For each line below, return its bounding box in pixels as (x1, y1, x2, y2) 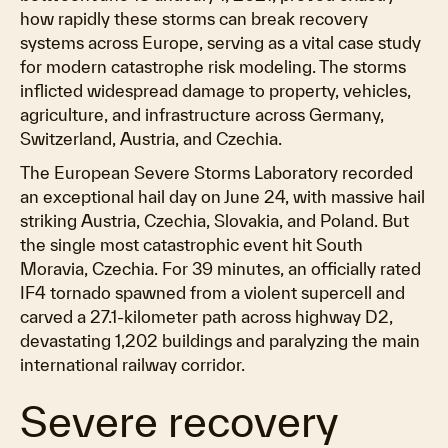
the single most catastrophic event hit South (20, 235, 363, 254)
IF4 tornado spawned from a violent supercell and (20, 283, 405, 302)
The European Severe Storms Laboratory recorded (20, 163, 413, 182)
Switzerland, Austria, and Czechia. (20, 129, 282, 148)
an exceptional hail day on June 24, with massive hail (20, 187, 425, 206)
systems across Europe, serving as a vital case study (20, 33, 421, 52)
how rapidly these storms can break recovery (20, 9, 368, 28)
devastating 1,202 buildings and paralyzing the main (20, 331, 420, 350)
